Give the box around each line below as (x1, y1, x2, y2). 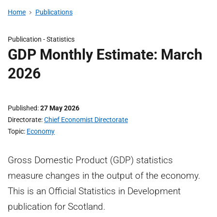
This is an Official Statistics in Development (8, 186, 181, 197)
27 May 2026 (40, 104, 79, 112)
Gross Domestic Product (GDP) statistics (8, 155, 173, 166)
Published (8, 104, 37, 112)
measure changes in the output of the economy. (8, 170, 201, 181)
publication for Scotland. (8, 201, 106, 212)
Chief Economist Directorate (44, 116, 128, 124)
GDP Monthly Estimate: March (8, 46, 202, 63)
